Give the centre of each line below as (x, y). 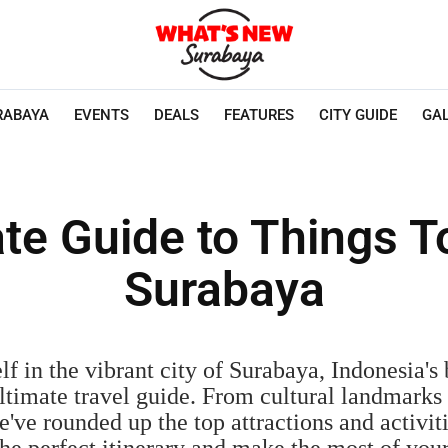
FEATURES (259, 114)
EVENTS (102, 114)
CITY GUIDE (358, 114)
